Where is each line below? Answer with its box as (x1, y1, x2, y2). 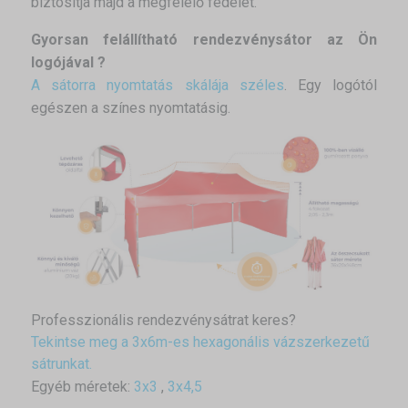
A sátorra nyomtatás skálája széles (31, 76, 284, 95)
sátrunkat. (31, 354, 92, 372)
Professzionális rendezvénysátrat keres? (31, 311, 296, 329)
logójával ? (31, 54, 106, 72)
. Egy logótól (283, 76, 378, 95)
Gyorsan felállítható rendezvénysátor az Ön (31, 31, 377, 49)
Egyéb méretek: (31, 377, 134, 395)
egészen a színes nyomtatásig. (31, 99, 230, 117)
